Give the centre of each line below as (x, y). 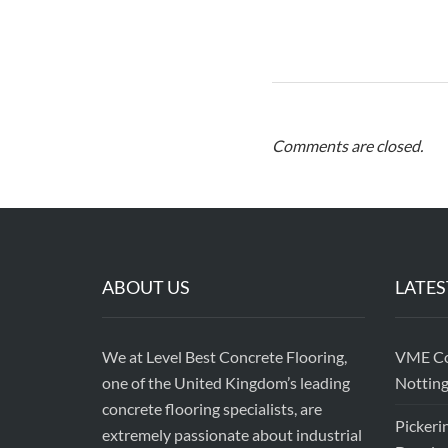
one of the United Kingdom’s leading (226, 382)
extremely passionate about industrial (232, 434)
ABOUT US (146, 286)
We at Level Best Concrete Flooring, (224, 356)
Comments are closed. (347, 145)
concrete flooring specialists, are (212, 408)
